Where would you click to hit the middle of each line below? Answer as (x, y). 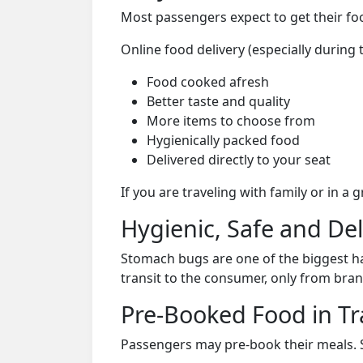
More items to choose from (231, 120)
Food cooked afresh (208, 81)
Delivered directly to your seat (239, 159)
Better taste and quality (218, 101)
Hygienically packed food (223, 140)
